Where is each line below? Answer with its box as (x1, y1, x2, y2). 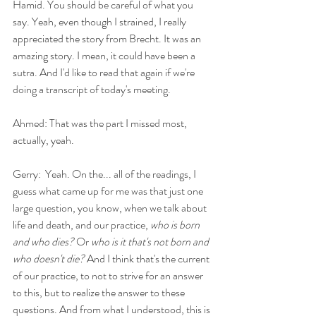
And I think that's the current (85, 250, 212, 267)
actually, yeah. (13, 131, 74, 148)
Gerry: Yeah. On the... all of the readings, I (13, 165, 198, 182)
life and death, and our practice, (13, 216, 150, 233)
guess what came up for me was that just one (13, 182, 205, 199)
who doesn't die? (13, 250, 85, 267)
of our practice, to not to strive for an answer (13, 267, 205, 284)
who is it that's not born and (91, 233, 211, 250)
